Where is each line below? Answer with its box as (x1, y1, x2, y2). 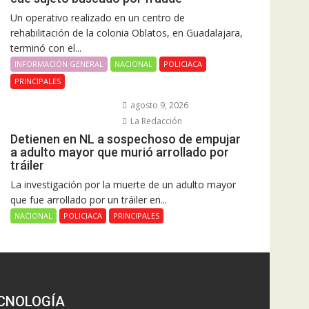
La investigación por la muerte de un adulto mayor (10, 177, 236, 191)
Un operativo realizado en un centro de (10, 10, 185, 24)
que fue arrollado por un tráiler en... (10, 192, 167, 206)
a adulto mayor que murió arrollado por (10, 144, 229, 159)
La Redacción (128, 114, 182, 127)
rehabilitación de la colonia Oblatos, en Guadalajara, (10, 26, 243, 39)
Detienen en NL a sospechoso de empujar (10, 131, 241, 146)
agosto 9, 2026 (128, 99, 188, 111)
